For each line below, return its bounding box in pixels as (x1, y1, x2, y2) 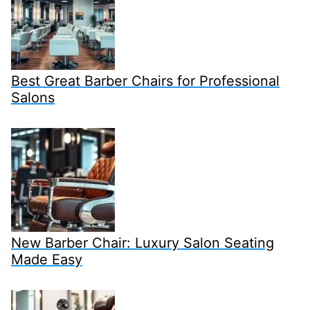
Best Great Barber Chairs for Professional (11, 72, 280, 89)
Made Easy (11, 250, 82, 268)
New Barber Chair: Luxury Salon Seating (11, 234, 274, 251)
